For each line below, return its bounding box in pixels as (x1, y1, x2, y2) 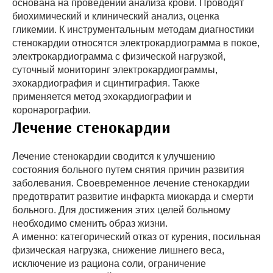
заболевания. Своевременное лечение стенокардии (12, 178, 250, 188)
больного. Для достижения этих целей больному (12, 205, 230, 215)
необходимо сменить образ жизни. (12, 218, 168, 229)
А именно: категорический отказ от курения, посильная (12, 232, 261, 242)
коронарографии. (12, 105, 91, 115)
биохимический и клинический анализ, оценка (12, 11, 219, 21)
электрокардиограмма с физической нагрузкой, (12, 51, 225, 62)
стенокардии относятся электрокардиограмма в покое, (12, 38, 260, 48)
